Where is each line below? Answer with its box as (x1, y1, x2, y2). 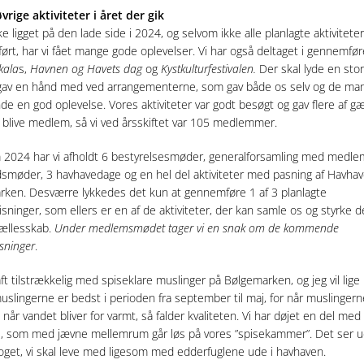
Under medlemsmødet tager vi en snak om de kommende (54, 220, 339, 236)
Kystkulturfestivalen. (160, 61, 256, 76)
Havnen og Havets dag (29, 61, 142, 76)
